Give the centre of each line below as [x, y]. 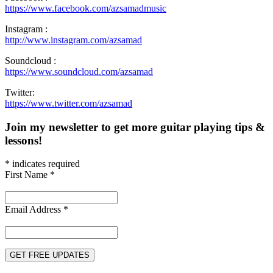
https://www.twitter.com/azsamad [69, 103]
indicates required [45, 164]
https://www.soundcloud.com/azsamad [79, 71]
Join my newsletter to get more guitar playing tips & [135, 127]
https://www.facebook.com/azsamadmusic [86, 8]
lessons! [23, 140]
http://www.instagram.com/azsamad [73, 40]
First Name [27, 175]
